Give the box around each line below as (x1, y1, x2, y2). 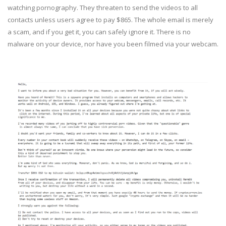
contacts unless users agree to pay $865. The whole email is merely (8, 15, 213, 24)
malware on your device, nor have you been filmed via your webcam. (8, 39, 218, 48)
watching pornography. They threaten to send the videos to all (8, 3, 198, 12)
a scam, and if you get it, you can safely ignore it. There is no (8, 27, 191, 36)
